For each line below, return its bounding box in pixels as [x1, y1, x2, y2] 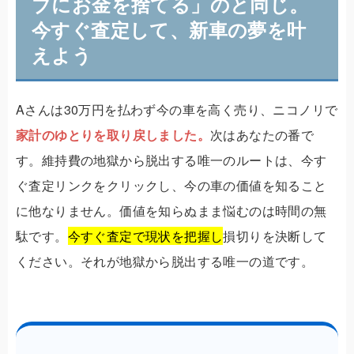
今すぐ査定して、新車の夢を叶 [32, 16, 307, 43]
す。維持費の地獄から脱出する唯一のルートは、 [16, 151, 301, 170]
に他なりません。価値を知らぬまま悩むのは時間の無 [16, 201, 327, 220]
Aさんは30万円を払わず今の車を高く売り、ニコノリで [16, 100, 338, 119]
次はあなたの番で [210, 126, 314, 145]
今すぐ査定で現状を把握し [67, 227, 224, 246]
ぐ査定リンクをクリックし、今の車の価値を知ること [16, 176, 327, 195]
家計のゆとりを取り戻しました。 [16, 126, 210, 145]
